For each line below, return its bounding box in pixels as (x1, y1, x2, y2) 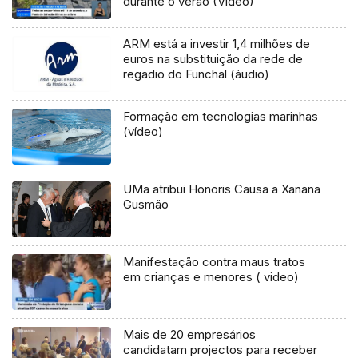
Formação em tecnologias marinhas (123, 109, 319, 125)
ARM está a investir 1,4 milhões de (123, 36, 311, 52)
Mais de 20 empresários (123, 326, 257, 342)
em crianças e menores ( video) (123, 268, 300, 284)
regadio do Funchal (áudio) (123, 66, 270, 82)
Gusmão (123, 197, 169, 213)
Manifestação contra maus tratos (123, 253, 306, 269)
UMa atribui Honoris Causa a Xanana (123, 181, 321, 197)
